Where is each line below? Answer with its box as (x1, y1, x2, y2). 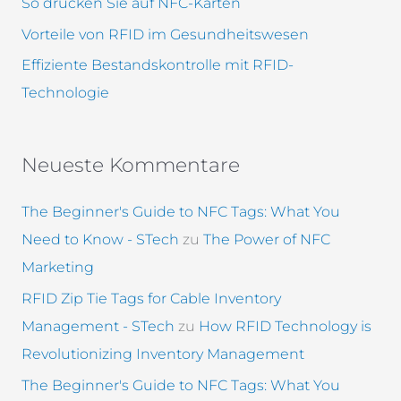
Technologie (21, 84, 109, 102)
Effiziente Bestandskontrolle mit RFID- (21, 56, 294, 74)
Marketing (21, 259, 94, 277)
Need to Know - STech (21, 231, 179, 249)
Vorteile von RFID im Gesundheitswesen (21, 25, 309, 43)
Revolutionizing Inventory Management (21, 345, 304, 363)
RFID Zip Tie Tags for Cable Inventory (21, 289, 281, 307)
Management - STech (21, 317, 175, 335)
